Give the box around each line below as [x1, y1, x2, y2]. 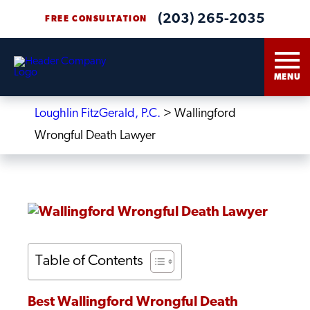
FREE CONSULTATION [45, 15, 147, 24]
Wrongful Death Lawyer [35, 129, 156, 143]
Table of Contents [35, 254, 143, 269]
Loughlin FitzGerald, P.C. [35, 107, 161, 120]
